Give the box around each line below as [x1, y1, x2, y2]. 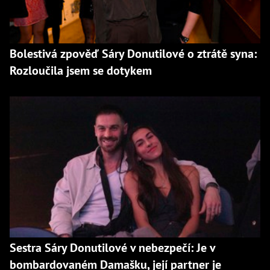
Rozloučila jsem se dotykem [10, 62, 152, 78]
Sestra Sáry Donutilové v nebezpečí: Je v [10, 239, 215, 256]
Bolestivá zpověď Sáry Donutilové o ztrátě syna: [10, 45, 257, 61]
